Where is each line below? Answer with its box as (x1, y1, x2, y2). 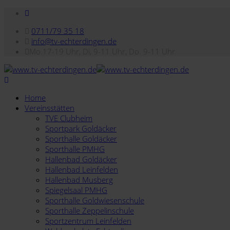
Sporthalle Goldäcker (45, 133, 117, 144)
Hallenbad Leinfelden (45, 164, 118, 175)
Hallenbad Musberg (45, 175, 113, 185)
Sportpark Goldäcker (45, 123, 117, 133)
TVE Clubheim (45, 113, 92, 123)
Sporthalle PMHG (45, 144, 105, 154)
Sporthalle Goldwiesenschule (45, 195, 144, 205)
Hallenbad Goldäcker (45, 154, 117, 164)
